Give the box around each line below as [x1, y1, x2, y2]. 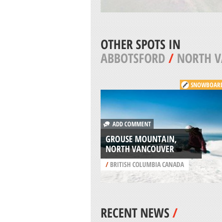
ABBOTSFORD [100, 49, 166, 67]
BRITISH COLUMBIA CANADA [108, 159, 184, 169]
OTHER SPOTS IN [100, 35, 180, 53]
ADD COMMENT [109, 119, 151, 128]
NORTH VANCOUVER [105, 142, 174, 155]
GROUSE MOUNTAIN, [105, 132, 177, 145]
